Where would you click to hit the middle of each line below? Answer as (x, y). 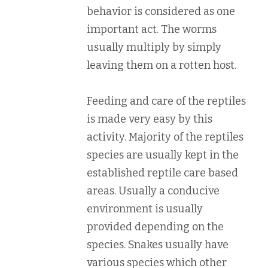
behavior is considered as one (161, 11)
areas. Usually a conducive (153, 191)
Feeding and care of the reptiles (166, 101)
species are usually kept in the (163, 155)
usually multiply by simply (154, 47)
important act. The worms (152, 29)
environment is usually (145, 208)
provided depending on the (155, 226)
